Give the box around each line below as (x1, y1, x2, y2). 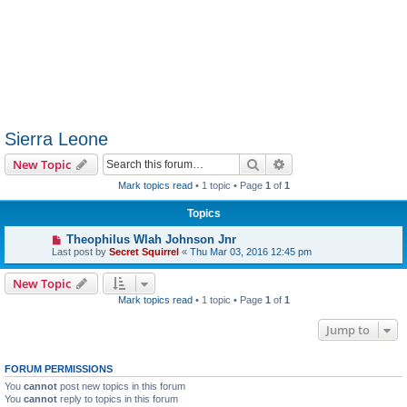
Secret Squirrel (109, 246, 179, 257)
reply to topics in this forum (57, 393, 178, 404)
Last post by (52, 246, 109, 257)
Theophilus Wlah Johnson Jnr (65, 233, 236, 246)
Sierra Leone (5, 129, 108, 149)
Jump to (326, 322, 370, 338)
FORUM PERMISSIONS (5, 363, 113, 374)
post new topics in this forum (57, 381, 185, 392)
